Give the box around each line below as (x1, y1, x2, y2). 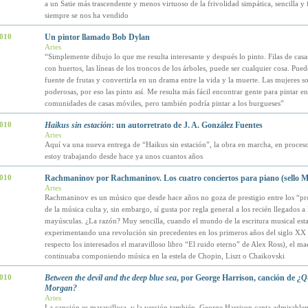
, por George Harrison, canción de (176, 273, 297, 283)
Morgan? (44, 283, 77, 293)
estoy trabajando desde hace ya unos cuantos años (44, 152, 203, 160)
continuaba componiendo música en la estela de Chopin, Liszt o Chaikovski (44, 252, 285, 260)
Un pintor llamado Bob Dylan (44, 32, 150, 42)
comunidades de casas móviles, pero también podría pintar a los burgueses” (44, 99, 284, 107)
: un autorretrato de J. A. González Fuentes (111, 120, 263, 130)
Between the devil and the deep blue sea (44, 273, 177, 283)
